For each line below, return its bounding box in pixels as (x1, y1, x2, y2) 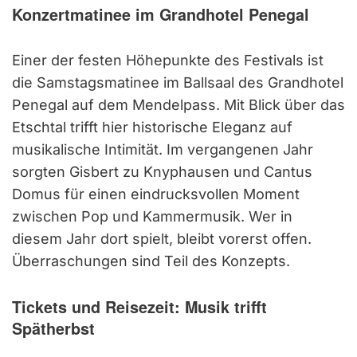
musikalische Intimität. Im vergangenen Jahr (12, 140, 313, 158)
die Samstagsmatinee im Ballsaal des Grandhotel (12, 73, 343, 91)
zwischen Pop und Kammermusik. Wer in (12, 207, 292, 225)
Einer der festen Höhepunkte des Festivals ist (12, 51, 324, 69)
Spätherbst (12, 316, 95, 339)
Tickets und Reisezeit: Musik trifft (12, 295, 267, 318)
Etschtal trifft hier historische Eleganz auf (12, 118, 292, 135)
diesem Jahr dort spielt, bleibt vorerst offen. (12, 229, 312, 247)
